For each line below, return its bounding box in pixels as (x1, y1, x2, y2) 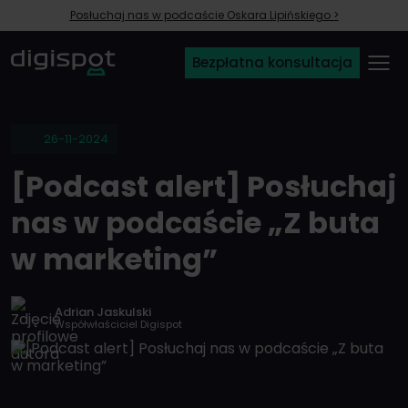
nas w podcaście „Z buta (11, 202, 380, 243)
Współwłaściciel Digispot (55, 317, 182, 331)
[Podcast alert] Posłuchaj (11, 166, 396, 207)
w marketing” (11, 239, 218, 280)
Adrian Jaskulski (55, 303, 151, 321)
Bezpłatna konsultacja (192, 53, 352, 72)
